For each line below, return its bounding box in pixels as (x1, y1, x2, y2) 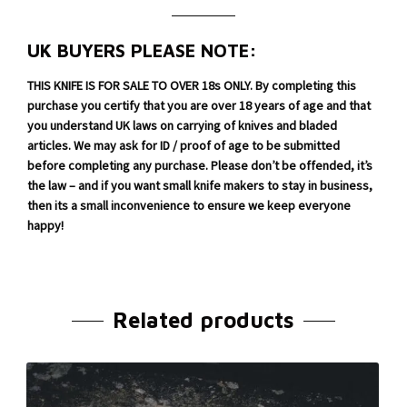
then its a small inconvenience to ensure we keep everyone (27, 198, 351, 213)
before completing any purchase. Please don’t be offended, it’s (27, 158, 372, 174)
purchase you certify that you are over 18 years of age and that (27, 98, 371, 114)
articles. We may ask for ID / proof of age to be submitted (27, 138, 340, 154)
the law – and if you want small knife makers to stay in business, (27, 178, 372, 194)
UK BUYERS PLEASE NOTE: (27, 39, 257, 61)
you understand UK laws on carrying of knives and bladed (27, 118, 337, 134)
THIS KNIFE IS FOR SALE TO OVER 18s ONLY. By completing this (27, 78, 356, 94)
